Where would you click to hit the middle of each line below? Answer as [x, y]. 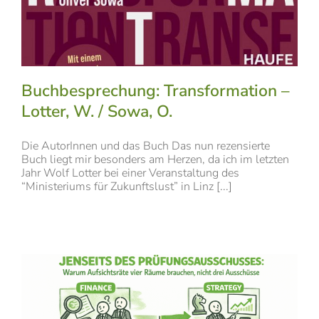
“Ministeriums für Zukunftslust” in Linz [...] [127, 187]
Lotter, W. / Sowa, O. [97, 112]
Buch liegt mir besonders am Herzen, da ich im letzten [155, 160]
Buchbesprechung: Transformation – [156, 91]
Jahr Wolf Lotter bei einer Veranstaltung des [130, 173]
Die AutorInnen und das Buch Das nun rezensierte [146, 146]
